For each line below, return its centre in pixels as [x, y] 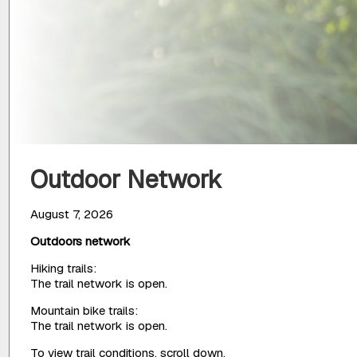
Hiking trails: [64, 268]
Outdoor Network [127, 180]
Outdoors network [81, 241]
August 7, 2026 [72, 214]
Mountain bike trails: [84, 311]
